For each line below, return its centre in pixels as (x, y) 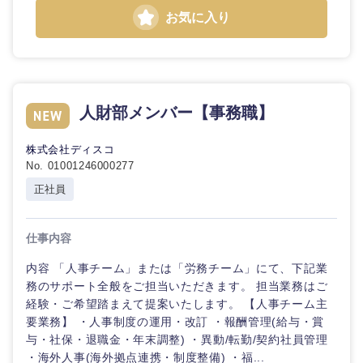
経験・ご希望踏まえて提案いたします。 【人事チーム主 (177, 304)
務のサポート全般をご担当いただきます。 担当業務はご (177, 286)
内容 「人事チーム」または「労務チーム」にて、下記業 (177, 268)
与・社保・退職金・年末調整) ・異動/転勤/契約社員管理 (177, 340)
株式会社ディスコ (70, 149)
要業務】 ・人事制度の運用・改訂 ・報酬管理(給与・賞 (175, 322)
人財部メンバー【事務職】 (177, 113)
